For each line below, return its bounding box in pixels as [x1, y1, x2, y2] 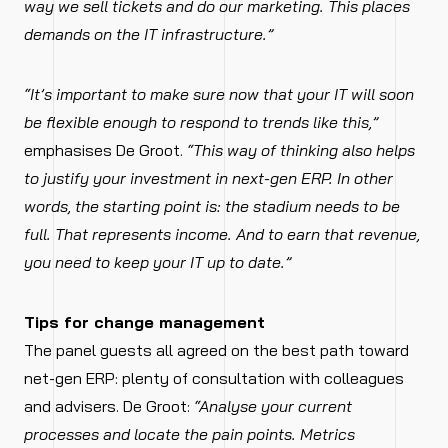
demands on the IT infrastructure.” [24, 24, 277, 44]
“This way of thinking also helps [187, 140, 415, 160]
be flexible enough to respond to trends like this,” [24, 112, 378, 132]
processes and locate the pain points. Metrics [24, 424, 355, 444]
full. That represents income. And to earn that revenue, [24, 224, 420, 244]
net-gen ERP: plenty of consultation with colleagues [24, 368, 404, 388]
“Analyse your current [194, 396, 352, 416]
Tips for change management [24, 312, 270, 332]
